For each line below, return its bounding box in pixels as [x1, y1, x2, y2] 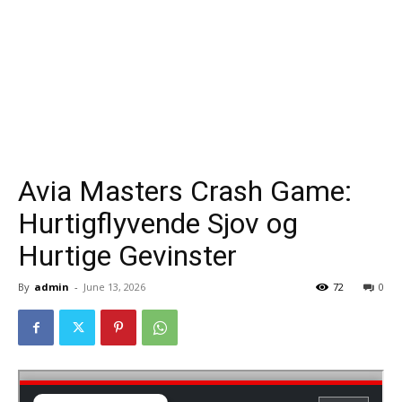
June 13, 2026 [83, 279, 145, 293]
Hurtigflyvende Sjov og [18, 205, 298, 240]
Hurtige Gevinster [18, 238, 237, 273]
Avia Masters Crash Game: [18, 173, 352, 208]
